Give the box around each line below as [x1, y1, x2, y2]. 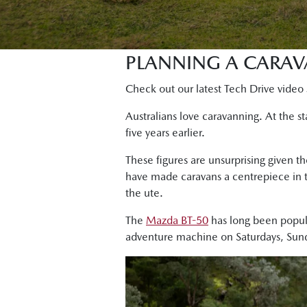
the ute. [125, 186, 163, 199]
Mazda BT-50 [146, 214, 208, 227]
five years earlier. [125, 126, 205, 139]
